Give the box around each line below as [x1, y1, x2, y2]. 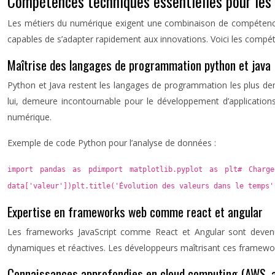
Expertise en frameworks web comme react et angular [7, 202, 263, 221]
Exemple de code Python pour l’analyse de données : [7, 137, 216, 149]
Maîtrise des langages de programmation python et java [7, 55, 271, 74]
